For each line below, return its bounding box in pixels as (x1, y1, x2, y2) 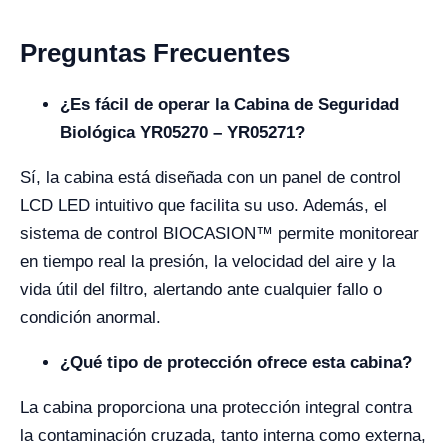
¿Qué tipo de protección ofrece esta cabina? (60, 353, 412, 373)
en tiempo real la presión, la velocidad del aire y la (20, 252, 395, 272)
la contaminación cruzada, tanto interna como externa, (20, 426, 426, 446)
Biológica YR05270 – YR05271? (60, 123, 305, 143)
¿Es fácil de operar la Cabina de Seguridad (60, 95, 399, 115)
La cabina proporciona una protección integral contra (20, 398, 412, 418)
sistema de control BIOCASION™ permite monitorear (20, 224, 419, 244)
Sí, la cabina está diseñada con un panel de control (20, 168, 401, 188)
